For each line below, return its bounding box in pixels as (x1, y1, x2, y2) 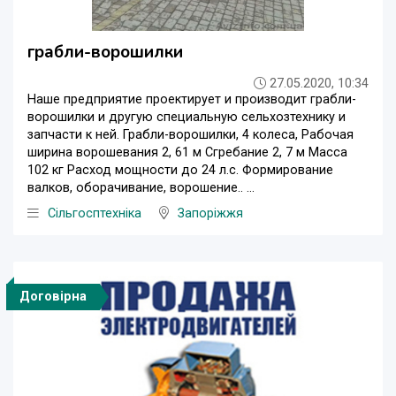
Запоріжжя (178, 206, 243, 222)
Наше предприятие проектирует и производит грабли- (27, 92, 356, 108)
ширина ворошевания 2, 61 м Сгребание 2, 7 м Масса (27, 145, 347, 161)
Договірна (19, 289, 87, 305)
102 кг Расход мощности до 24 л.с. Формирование (27, 163, 333, 179)
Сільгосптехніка (48, 206, 141, 222)
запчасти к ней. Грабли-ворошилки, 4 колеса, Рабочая (27, 127, 354, 143)
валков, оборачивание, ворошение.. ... (27, 180, 255, 196)
